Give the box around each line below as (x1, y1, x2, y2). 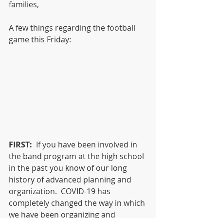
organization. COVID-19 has (9, 185, 112, 197)
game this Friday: (9, 34, 71, 45)
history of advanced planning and (9, 174, 133, 185)
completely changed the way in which (9, 197, 147, 208)
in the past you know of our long (9, 162, 129, 173)
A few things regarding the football (9, 22, 137, 33)
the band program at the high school (9, 150, 146, 162)
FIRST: (9, 139, 32, 150)
